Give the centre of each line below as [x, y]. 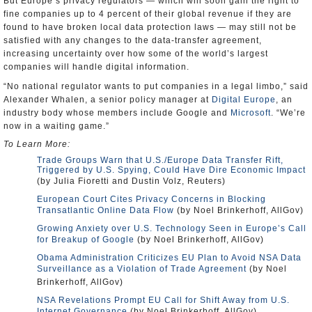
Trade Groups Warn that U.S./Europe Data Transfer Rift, [160, 160]
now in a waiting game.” [56, 126]
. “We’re [288, 113]
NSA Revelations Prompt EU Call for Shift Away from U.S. [163, 300]
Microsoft [251, 113]
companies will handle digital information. [96, 67]
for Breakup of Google [86, 240]
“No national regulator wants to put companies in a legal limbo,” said [156, 86]
